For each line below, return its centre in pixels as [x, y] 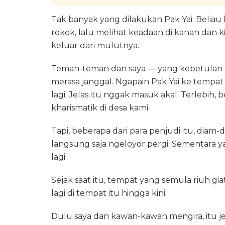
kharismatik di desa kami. [100, 107]
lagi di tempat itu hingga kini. [109, 193]
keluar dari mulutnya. [95, 45]
